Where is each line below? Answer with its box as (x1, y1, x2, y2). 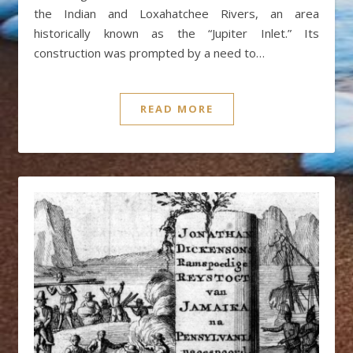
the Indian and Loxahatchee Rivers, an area (34, 5, 319, 21)
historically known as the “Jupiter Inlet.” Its (34, 24, 319, 41)
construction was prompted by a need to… (34, 44, 265, 61)
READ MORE (139, 101, 214, 116)
